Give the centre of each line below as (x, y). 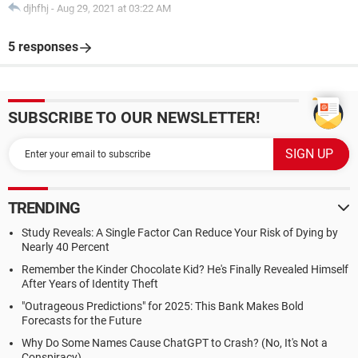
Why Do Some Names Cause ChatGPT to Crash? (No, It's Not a (175, 343)
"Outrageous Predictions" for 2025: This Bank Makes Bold (163, 306)
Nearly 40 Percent (66, 247)
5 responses (43, 47)
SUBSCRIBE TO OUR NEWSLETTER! (134, 117)
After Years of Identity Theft (90, 284)
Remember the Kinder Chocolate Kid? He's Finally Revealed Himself (185, 269)
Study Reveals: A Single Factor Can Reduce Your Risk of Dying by (180, 233)
